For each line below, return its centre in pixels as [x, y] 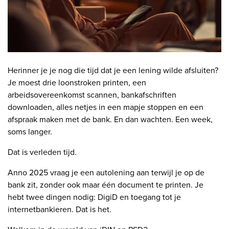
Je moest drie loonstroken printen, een [77, 83]
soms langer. [30, 132]
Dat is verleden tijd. [42, 152]
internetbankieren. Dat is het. [60, 210]
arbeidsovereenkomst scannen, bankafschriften [92, 95]
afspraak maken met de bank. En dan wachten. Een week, [110, 120]
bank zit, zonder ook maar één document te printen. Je [106, 185]
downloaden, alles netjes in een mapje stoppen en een [106, 107]
